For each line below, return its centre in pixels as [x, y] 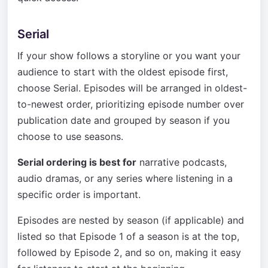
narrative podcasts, [182, 162]
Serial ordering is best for [77, 162]
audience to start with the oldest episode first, [123, 72]
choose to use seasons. [70, 136]
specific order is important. [79, 194]
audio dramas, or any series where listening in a [125, 178]
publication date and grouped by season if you [124, 120]
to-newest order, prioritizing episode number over [131, 104]
